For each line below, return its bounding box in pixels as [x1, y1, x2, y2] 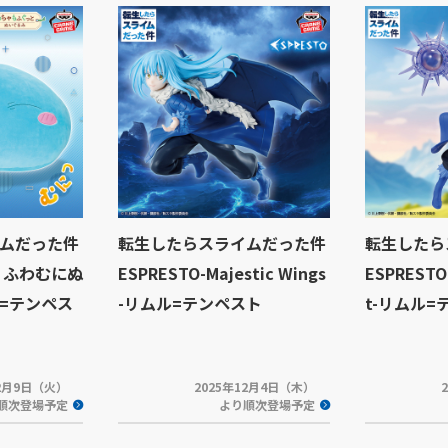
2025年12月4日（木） [194, 378, 316, 395]
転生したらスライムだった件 [118, 231, 326, 255]
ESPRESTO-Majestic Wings [118, 261, 326, 285]
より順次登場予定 [219, 396, 315, 413]
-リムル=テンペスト [118, 291, 262, 315]
